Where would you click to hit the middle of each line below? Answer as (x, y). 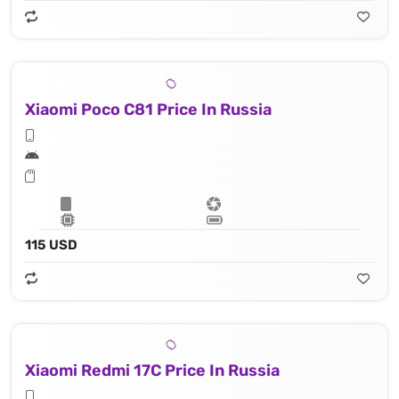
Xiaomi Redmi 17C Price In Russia (152, 371)
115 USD (51, 244)
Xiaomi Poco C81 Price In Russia (148, 109)
